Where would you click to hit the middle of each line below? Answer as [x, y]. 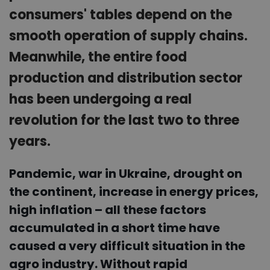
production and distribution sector [126, 78]
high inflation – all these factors [108, 210]
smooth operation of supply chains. [128, 36]
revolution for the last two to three [124, 120]
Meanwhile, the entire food [98, 57]
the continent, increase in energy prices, [134, 192]
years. [30, 141]
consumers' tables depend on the [121, 14]
